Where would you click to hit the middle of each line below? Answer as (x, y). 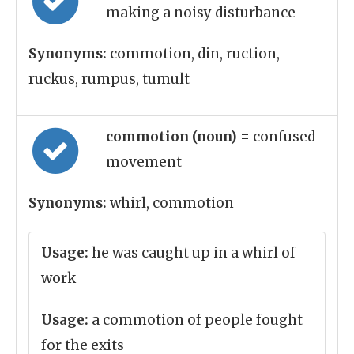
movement (144, 162)
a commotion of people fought (196, 320)
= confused (278, 137)
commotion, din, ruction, (193, 54)
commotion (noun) (173, 137)
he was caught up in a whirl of (192, 253)
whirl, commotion (170, 203)
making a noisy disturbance (201, 13)
